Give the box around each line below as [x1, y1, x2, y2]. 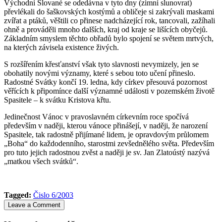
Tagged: [4, 190, 31, 199]
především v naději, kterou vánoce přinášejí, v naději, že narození [4, 121, 208, 130]
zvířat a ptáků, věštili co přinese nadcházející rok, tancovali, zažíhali [4, 16, 215, 25]
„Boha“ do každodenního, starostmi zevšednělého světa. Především [4, 139, 214, 148]
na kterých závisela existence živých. [4, 43, 119, 52]
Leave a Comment [8, 201, 60, 209]
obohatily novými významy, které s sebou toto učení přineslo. [4, 68, 195, 77]
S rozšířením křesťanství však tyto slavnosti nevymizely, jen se [4, 59, 199, 68]
